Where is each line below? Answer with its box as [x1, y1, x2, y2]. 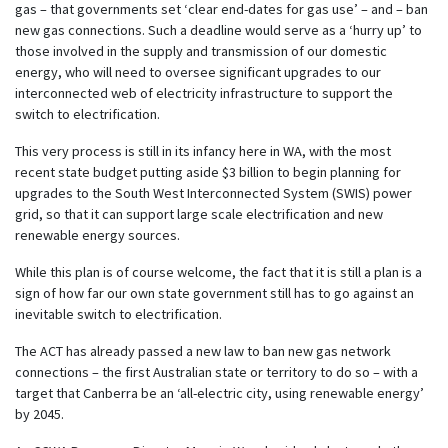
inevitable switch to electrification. [15, 304, 222, 323]
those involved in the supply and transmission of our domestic [15, 41, 387, 60]
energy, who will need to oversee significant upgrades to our [15, 62, 381, 81]
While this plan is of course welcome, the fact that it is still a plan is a [15, 262, 422, 281]
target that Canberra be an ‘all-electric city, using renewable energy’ [15, 383, 424, 402]
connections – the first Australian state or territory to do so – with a [15, 362, 418, 381]
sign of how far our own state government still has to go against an [15, 283, 414, 302]
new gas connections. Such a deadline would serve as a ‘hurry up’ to [15, 20, 422, 39]
